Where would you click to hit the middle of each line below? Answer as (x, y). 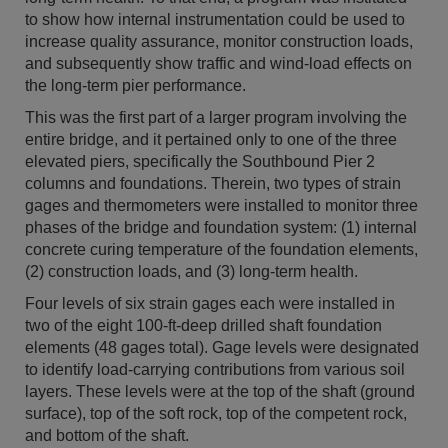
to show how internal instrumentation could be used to (215, 20)
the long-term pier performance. (135, 86)
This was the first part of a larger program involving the (216, 118)
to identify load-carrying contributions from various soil (215, 370)
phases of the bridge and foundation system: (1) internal (221, 228)
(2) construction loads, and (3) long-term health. (191, 272)
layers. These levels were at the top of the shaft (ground (220, 392)
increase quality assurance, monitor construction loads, (219, 42)
